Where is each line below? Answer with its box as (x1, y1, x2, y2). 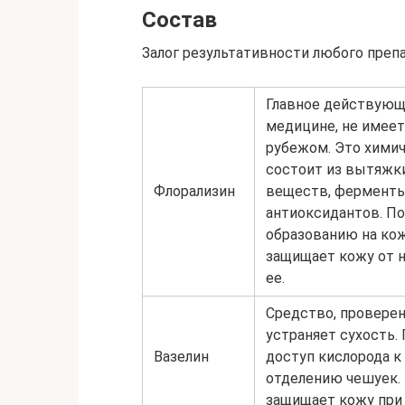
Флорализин (154, 183, 235, 200)
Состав (142, 7, 217, 33)
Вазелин (154, 348, 209, 365)
